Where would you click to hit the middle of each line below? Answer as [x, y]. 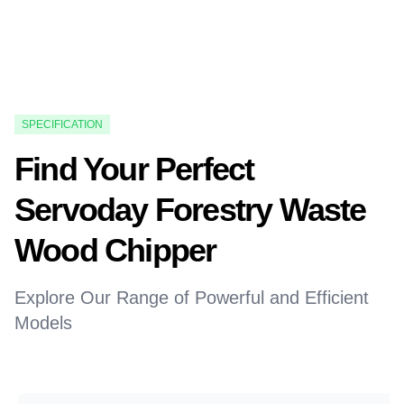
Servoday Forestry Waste [190, 210]
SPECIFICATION [62, 125]
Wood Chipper [115, 251]
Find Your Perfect [134, 170]
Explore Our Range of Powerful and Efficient [192, 298]
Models [43, 323]
